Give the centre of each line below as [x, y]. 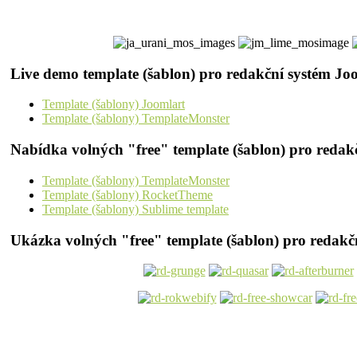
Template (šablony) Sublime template [135, 209]
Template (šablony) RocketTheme [127, 194]
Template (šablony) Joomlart [114, 104]
